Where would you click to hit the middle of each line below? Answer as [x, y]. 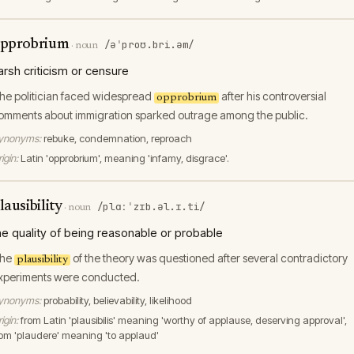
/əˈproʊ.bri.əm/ [149, 45]
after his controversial [273, 96]
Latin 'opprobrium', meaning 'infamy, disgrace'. [125, 158]
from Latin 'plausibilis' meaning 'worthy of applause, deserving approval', [184, 320]
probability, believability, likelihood [118, 300]
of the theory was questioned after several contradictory [209, 258]
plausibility [42, 260]
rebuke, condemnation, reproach [118, 138]
